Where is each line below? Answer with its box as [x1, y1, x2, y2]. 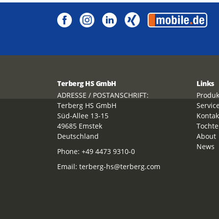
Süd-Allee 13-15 [57, 111, 109, 121]
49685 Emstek [57, 121, 102, 131]
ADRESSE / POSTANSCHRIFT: [57, 90, 149, 100]
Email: [57, 162, 79, 172]
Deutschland [57, 131, 99, 141]
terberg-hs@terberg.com [79, 162, 160, 172]
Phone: [57, 147, 82, 156]
